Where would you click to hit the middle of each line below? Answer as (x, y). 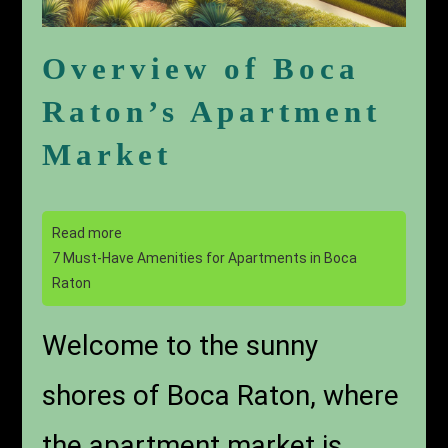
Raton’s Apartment (212, 112)
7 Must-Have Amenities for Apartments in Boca (205, 258)
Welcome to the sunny (180, 346)
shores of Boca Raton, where (221, 396)
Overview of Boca (201, 69)
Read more (87, 233)
